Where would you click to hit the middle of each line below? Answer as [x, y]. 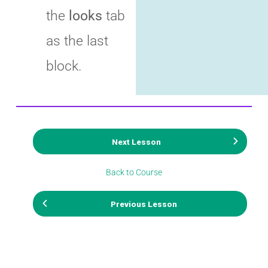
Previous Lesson [144, 204]
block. [64, 66]
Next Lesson [136, 141]
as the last [77, 41]
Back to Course [134, 173]
